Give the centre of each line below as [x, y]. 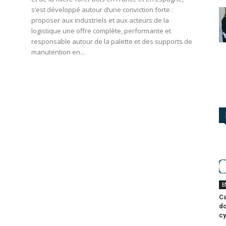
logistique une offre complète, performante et [101, 31]
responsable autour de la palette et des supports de [112, 42]
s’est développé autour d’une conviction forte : [102, 10]
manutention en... [58, 52]
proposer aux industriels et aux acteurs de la [100, 20]
